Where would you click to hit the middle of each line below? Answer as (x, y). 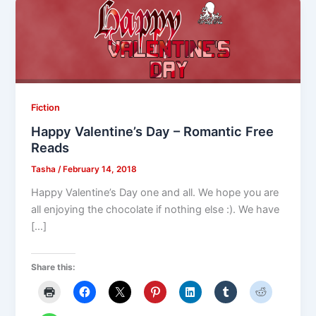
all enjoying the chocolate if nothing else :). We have (156, 210)
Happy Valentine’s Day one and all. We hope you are (155, 193)
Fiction (46, 107)
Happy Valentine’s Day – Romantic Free (153, 132)
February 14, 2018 (100, 170)
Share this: (54, 267)
